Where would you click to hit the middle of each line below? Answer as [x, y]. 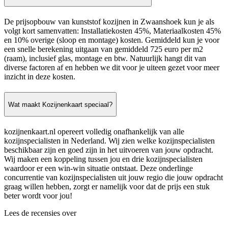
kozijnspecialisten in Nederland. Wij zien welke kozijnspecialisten [109, 141]
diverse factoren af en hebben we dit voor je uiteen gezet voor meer [112, 68]
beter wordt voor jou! [38, 196]
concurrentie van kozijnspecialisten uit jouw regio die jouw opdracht [113, 178]
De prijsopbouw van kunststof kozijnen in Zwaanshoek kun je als [109, 22]
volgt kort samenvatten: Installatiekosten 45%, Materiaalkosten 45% [112, 31]
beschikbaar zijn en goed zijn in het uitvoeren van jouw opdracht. [109, 150]
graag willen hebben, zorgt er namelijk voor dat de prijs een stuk [107, 187]
